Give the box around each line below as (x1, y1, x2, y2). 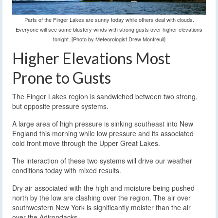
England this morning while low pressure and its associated (12, 128, 194, 139)
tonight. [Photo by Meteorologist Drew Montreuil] (53, 35, 165, 43)
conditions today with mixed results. (12, 165, 121, 176)
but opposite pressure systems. (12, 101, 109, 111)
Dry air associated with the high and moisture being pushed (12, 183, 195, 193)
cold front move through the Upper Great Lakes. (12, 138, 160, 148)
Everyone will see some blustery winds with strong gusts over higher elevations (16, 25, 202, 34)
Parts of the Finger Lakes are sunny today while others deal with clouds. (24, 16, 194, 24)
